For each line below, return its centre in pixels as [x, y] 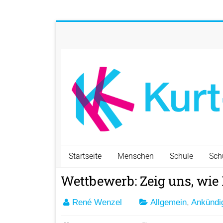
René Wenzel [97, 203]
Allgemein [168, 203]
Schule [181, 156]
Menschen [136, 156]
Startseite [85, 156]
